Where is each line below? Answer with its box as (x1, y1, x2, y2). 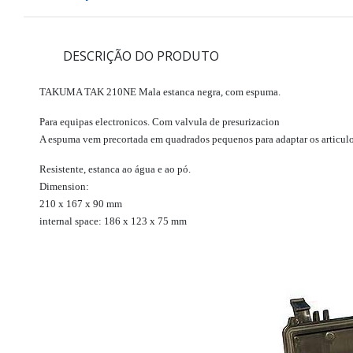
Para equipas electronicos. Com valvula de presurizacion (39, 116, 280, 128)
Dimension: (39, 180, 89, 193)
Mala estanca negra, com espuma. (136, 86, 281, 98)
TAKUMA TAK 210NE (39, 86, 136, 98)
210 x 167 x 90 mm (39, 198, 122, 210)
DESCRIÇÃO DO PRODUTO (63, 47, 219, 65)
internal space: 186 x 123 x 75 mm (39, 215, 187, 228)
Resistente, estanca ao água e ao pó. (39, 163, 191, 176)
